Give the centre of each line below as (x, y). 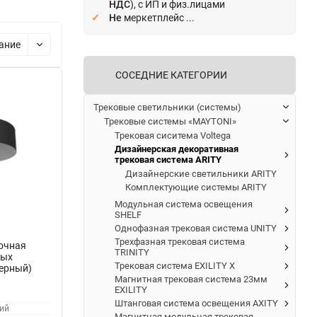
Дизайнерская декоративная (177, 149)
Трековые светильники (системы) (167, 107)
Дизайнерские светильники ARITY (201, 173)
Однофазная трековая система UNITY (196, 228)
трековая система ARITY (168, 159)
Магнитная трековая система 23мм (191, 279)
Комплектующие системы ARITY (196, 187)
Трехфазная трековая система (180, 241)
